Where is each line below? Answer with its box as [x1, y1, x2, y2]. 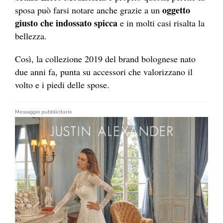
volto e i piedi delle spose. [15, 78, 110, 91]
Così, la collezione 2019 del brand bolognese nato [15, 52, 196, 65]
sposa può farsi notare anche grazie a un [15, 3, 162, 16]
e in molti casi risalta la [117, 16, 205, 29]
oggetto [162, 3, 190, 16]
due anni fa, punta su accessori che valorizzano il [15, 65, 193, 78]
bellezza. [15, 29, 47, 42]
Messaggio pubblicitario [15, 109, 72, 114]
